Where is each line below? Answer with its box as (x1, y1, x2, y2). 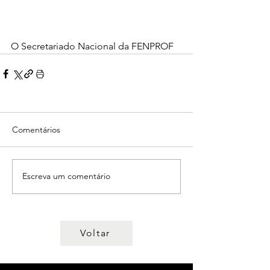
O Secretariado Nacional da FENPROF (11, 40, 176, 52)
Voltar (80, 227, 110, 239)
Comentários (12, 124, 60, 135)
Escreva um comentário (22, 171, 110, 182)
